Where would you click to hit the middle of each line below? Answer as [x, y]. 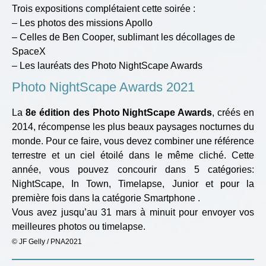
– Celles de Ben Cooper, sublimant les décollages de [123, 37]
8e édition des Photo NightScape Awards [119, 112]
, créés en [233, 112]
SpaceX [29, 51]
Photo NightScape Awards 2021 [103, 87]
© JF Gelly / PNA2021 [47, 241]
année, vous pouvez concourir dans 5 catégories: [133, 169]
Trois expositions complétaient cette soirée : [104, 8]
